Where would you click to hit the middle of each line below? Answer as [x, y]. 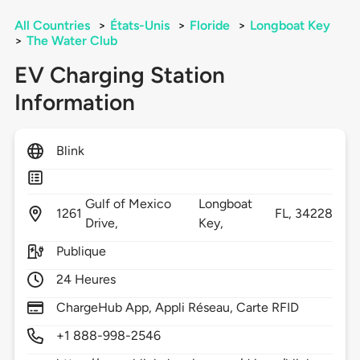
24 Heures [86, 280]
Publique [81, 252]
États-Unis [139, 26]
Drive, [103, 223]
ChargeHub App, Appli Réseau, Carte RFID [178, 308]
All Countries [52, 26]
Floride [209, 26]
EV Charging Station [119, 75]
